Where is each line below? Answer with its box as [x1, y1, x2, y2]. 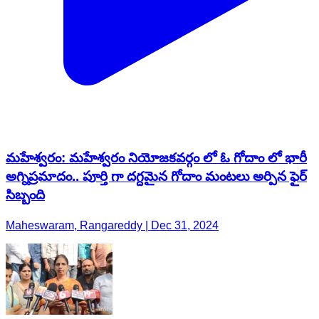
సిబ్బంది [6, 105, 45, 120]
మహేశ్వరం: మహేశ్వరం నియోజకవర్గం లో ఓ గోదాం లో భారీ [6, 68, 307, 83]
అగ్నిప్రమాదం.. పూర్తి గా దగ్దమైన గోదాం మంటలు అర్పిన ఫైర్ [6, 86, 307, 102]
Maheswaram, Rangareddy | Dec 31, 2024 [6, 136, 219, 149]
